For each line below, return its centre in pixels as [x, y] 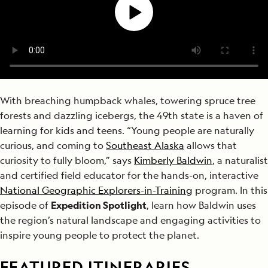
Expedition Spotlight [99, 205]
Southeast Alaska [145, 145]
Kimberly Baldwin [173, 160]
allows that [211, 145]
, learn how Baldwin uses [201, 205]
